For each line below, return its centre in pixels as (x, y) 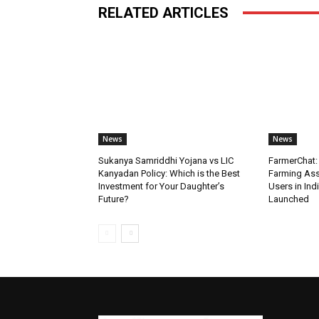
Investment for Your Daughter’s (161, 186)
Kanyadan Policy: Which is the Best (169, 173)
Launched (288, 199)
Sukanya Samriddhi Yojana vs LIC (166, 160)
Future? (114, 199)
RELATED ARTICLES (163, 12)
